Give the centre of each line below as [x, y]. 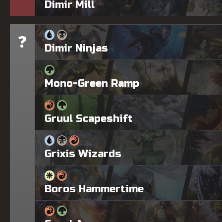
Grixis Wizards [83, 154]
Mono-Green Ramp [92, 83]
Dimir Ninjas [76, 48]
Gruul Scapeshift [89, 118]
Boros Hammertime [94, 189]
